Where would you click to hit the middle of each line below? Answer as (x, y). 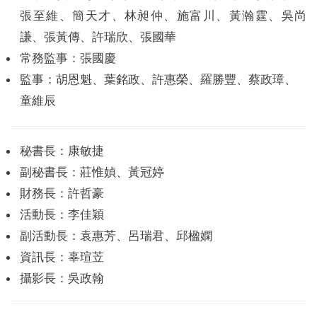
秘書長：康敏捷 (62, 151)
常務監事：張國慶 (68, 59)
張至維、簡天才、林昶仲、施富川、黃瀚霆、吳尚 (163, 16)
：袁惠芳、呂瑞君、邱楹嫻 (140, 236)
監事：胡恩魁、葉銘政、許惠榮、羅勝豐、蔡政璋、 (158, 80)
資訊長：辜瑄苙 (62, 258)
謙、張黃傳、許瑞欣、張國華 (98, 38)
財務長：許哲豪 (62, 194)
